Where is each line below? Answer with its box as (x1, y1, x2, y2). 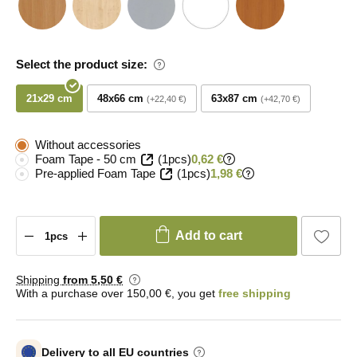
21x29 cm (26, 92, 73, 105)
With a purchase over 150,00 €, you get (16, 287, 218, 300)
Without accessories (35, 138, 141, 152)
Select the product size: (16, 57, 147, 72)
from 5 (63, 273, 97, 287)
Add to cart (175, 229, 242, 243)
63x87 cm (211, 92, 257, 105)
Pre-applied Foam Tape (35, 167, 155, 181)
